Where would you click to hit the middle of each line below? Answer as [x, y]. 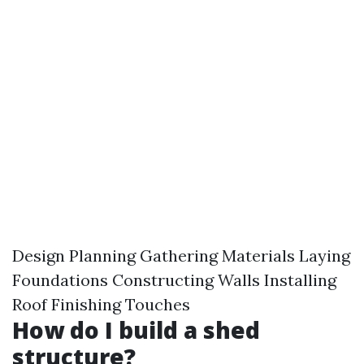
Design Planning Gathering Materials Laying [181, 256]
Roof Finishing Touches [101, 305]
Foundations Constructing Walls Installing [174, 280]
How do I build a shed [136, 330]
